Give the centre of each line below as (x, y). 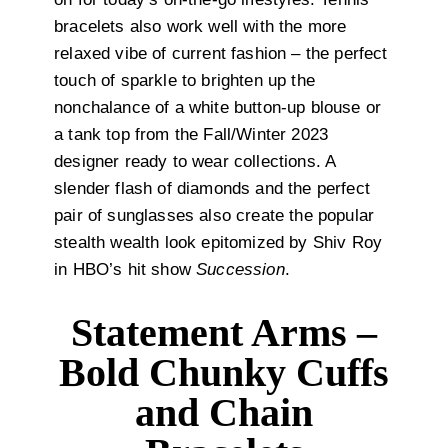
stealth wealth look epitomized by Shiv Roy (218, 243)
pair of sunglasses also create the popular (214, 216)
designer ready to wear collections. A (195, 162)
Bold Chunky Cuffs (224, 373)
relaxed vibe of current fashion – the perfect (221, 54)
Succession (240, 270)
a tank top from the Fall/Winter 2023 (191, 135)
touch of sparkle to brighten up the (184, 81)
